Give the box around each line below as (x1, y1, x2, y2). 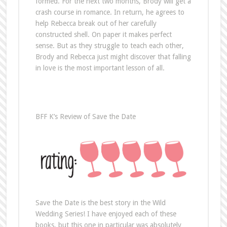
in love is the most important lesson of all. (35, 63, 165, 72)
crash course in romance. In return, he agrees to (35, 8, 184, 16)
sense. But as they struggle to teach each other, (35, 41, 184, 50)
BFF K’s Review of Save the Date (35, 112, 136, 121)
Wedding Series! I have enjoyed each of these (35, 209, 176, 218)
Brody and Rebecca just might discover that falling (35, 52, 191, 61)
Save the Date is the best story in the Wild (35, 198, 166, 207)
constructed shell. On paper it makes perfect (35, 30, 172, 39)
